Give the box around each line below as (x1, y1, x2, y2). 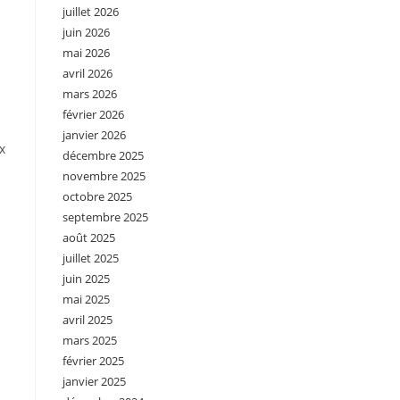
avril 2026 (62, 65, 112, 81)
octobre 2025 (62, 188, 132, 204)
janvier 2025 (62, 373, 126, 389)
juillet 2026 (62, 4, 119, 20)
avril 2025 (62, 312, 112, 328)
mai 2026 (62, 45, 110, 61)
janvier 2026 (62, 127, 126, 143)
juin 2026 (62, 24, 110, 40)
